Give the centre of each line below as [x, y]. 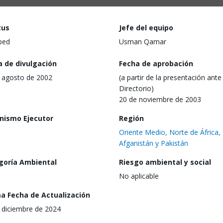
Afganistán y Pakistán [154, 143]
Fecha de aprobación [156, 63]
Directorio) [136, 88]
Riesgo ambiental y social [165, 162]
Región [131, 118]
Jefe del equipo [146, 28]
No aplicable [139, 176]
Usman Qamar [143, 42]
